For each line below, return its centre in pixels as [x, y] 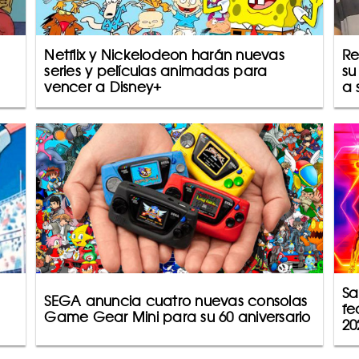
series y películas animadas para [156, 71]
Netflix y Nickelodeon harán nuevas [164, 55]
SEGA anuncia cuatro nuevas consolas [175, 301]
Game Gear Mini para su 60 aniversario [177, 317]
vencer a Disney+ [103, 87]
